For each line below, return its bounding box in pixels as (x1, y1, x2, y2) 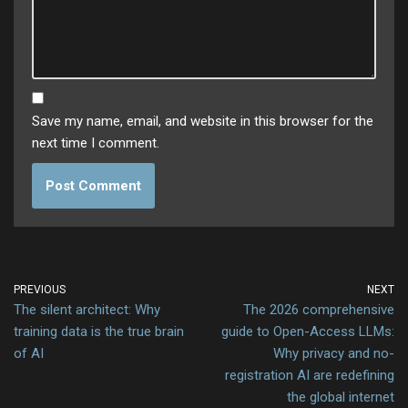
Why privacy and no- (273, 345, 394, 362)
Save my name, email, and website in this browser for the (32, 113, 373, 130)
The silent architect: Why (14, 301, 160, 319)
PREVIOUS (14, 283, 66, 297)
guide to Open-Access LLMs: (221, 323, 394, 341)
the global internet (287, 389, 394, 406)
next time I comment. (32, 135, 159, 152)
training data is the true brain (14, 323, 184, 341)
